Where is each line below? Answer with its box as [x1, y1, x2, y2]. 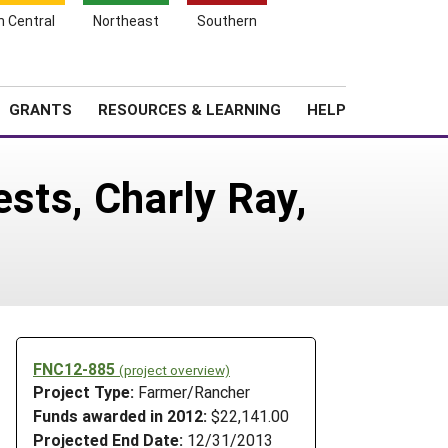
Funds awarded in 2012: [33, 405, 207, 427]
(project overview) [119, 360, 230, 379]
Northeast [93, 11, 159, 30]
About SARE [230, 65, 307, 84]
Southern [197, 11, 257, 30]
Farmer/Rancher [138, 381, 250, 403]
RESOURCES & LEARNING [98, 99, 281, 119]
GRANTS [9, 99, 72, 119]
